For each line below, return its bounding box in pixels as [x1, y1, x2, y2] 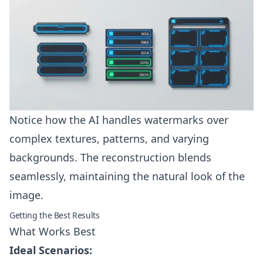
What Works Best [9, 224, 96, 238]
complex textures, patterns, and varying [9, 131, 209, 146]
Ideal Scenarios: [9, 243, 92, 257]
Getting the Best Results [9, 210, 100, 221]
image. [9, 188, 43, 202]
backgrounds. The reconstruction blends [9, 150, 211, 164]
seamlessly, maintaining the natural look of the [9, 169, 245, 183]
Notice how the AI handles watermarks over [9, 113, 228, 127]
